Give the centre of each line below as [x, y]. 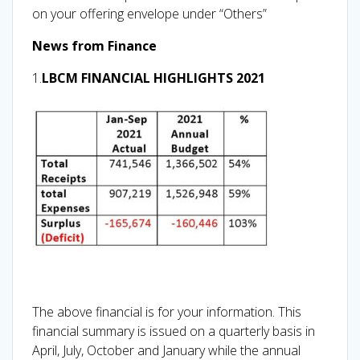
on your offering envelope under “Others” [149, 13]
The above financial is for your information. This [167, 311]
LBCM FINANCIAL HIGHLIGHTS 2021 [153, 78]
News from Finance [94, 45]
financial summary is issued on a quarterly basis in [174, 331]
